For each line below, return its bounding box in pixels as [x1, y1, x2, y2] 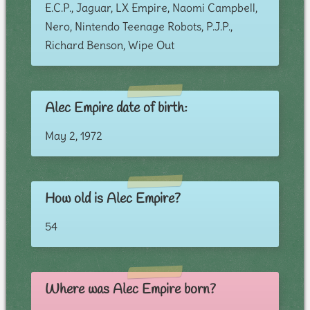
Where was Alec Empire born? [44, 280, 216, 300]
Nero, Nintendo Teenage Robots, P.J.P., [44, 19, 232, 34]
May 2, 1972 [44, 129, 102, 143]
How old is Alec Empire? [44, 190, 181, 209]
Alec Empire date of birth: [44, 99, 188, 118]
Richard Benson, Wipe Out [44, 38, 174, 53]
